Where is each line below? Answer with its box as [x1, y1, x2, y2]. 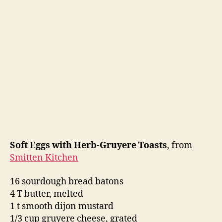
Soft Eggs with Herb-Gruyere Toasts [10, 140, 167, 152]
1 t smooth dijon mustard [10, 200, 113, 212]
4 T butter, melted [10, 188, 83, 200]
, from [167, 140, 192, 152]
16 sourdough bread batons [10, 175, 123, 187]
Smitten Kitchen [10, 152, 78, 164]
